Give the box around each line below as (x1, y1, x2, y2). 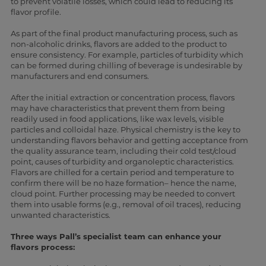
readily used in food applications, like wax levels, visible (10, 114, 224, 124)
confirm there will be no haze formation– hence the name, (10, 178, 236, 188)
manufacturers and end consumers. (10, 71, 149, 81)
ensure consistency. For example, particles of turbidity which (10, 50, 243, 60)
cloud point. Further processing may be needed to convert (10, 189, 235, 199)
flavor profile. (10, 7, 61, 17)
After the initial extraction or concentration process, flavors (10, 93, 235, 103)
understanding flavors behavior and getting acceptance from (10, 135, 248, 145)
